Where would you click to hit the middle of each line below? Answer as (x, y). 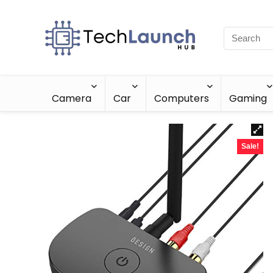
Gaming (248, 98)
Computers (181, 98)
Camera (72, 98)
